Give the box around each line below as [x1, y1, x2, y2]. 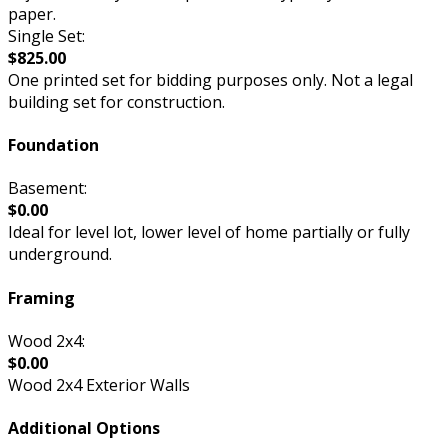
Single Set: [8, 24, 85, 47]
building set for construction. [8, 90, 225, 113]
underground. [8, 243, 112, 266]
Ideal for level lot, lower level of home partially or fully [8, 221, 410, 244]
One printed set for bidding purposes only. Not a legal [8, 68, 413, 91]
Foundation [8, 134, 99, 157]
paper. [8, 2, 56, 25]
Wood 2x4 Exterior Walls [8, 373, 190, 396]
